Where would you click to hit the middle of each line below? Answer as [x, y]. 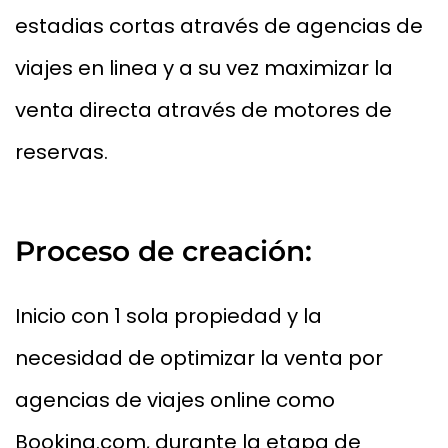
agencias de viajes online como [175, 400]
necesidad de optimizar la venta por [199, 358]
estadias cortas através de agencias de [219, 26]
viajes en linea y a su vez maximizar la [204, 68]
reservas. [61, 152]
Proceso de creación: [163, 251]
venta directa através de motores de [203, 110]
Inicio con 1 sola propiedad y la [168, 316]
